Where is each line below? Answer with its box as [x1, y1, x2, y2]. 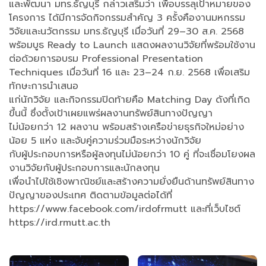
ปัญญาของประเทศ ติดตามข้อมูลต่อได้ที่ [9, 188, 172, 203]
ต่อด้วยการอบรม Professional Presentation [9, 52, 203, 66]
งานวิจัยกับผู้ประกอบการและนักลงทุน [9, 161, 163, 176]
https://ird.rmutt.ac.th [9, 216, 114, 230]
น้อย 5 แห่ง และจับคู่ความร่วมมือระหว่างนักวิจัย [9, 134, 201, 148]
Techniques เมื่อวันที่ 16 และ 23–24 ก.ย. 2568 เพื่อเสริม [9, 65, 250, 80]
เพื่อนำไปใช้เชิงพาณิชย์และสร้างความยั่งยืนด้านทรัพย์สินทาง [9, 175, 254, 189]
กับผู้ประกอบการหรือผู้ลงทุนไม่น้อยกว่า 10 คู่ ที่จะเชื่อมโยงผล [9, 147, 255, 162]
